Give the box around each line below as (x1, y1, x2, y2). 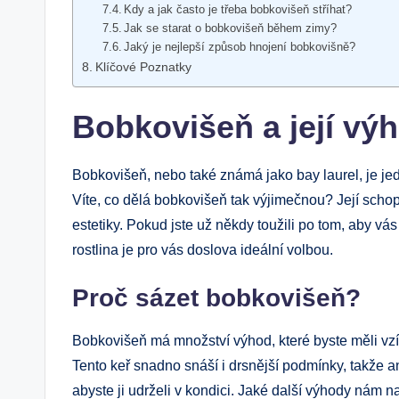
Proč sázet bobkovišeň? (72, 283, 361, 312)
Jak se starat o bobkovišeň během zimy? (124, 20, 338, 35)
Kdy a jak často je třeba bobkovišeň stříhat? (124, 2, 353, 16)
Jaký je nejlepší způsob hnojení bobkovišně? (124, 39, 356, 53)
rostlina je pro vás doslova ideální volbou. (72, 241, 333, 257)
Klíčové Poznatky (94, 59, 191, 74)
